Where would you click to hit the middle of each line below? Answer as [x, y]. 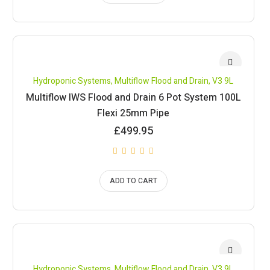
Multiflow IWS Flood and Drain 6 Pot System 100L [133, 98]
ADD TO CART [133, 181]
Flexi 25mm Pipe [133, 113]
